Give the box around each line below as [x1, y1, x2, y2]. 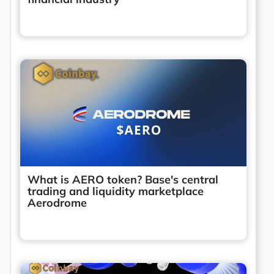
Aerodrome [28, 195, 87, 210]
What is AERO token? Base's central [28, 172, 218, 187]
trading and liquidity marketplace [28, 183, 204, 198]
